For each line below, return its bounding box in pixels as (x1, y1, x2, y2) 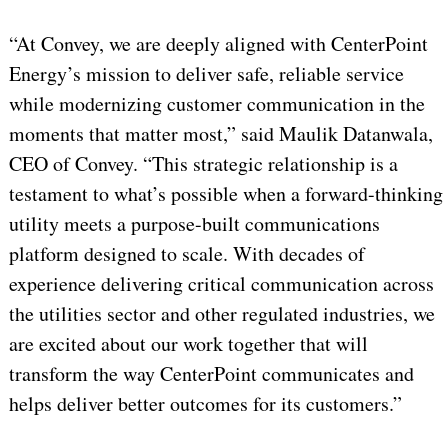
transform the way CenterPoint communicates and (8, 360, 414, 388)
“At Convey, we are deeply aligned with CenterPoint (8, 30, 428, 58)
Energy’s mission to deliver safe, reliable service (8, 60, 404, 88)
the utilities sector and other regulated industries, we (8, 300, 435, 328)
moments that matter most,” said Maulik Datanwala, (8, 120, 433, 148)
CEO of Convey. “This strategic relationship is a (8, 150, 398, 178)
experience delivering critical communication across (8, 270, 434, 298)
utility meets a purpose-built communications (8, 210, 380, 238)
